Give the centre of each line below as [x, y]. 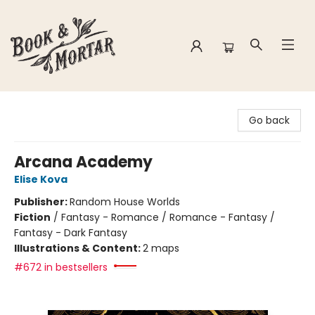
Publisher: [42, 202]
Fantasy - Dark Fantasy [71, 233]
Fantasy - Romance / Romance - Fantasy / [168, 217]
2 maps [161, 248]
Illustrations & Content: [78, 248]
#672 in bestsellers [61, 267]
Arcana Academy [83, 162]
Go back [269, 120]
